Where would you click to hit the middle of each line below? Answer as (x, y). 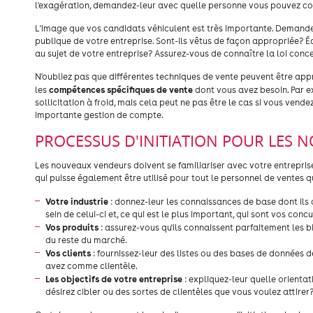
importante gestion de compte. (99, 115)
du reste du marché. (86, 240)
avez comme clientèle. (92, 266)
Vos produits (72, 227)
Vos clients (68, 253)
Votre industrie (77, 201)
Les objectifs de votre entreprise (114, 279)
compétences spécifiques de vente (121, 89)
